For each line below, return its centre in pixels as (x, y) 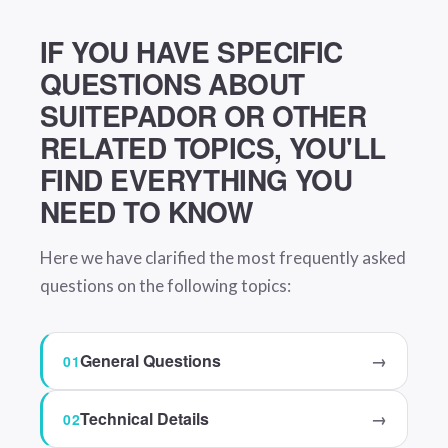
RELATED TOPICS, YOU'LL (213, 147)
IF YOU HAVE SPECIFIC (191, 51)
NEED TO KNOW (146, 211)
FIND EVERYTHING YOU (196, 179)
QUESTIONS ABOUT (172, 83)
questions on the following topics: (165, 285)
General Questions (151, 360)
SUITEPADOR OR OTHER (203, 115)
